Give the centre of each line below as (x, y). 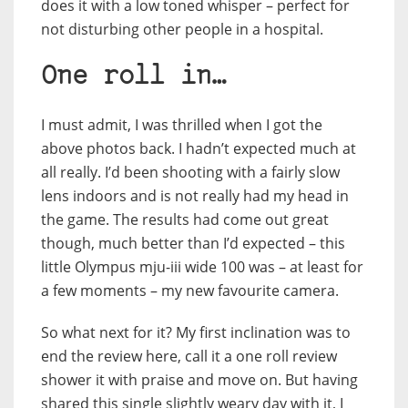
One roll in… (134, 77)
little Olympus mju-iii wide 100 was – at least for (202, 267)
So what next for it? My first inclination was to (196, 333)
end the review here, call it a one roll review (189, 357)
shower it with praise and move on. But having (199, 380)
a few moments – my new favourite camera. (190, 291)
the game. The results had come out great (185, 220)
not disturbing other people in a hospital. (182, 30)
